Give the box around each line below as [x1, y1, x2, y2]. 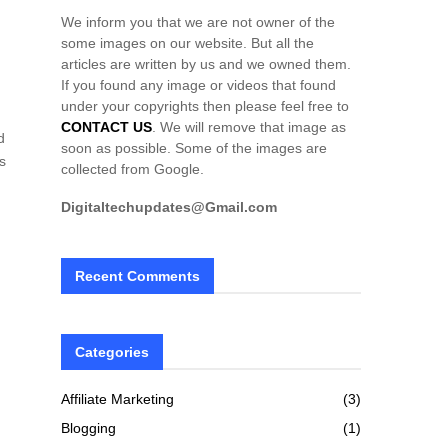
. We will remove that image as [152, 119, 346, 135]
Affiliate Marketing [61, 391, 174, 407]
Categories [75, 344, 149, 360]
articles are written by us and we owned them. [61, 56, 351, 72]
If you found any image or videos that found [61, 77, 336, 93]
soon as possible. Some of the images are [61, 140, 327, 156]
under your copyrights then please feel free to [61, 98, 349, 114]
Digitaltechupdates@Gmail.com [61, 199, 277, 215]
